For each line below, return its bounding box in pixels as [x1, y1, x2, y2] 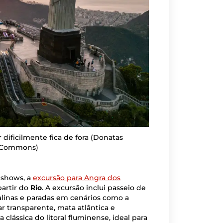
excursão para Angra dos [33, 173, 120, 183]
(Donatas [90, 133, 123, 142]
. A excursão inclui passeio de [42, 183, 146, 193]
